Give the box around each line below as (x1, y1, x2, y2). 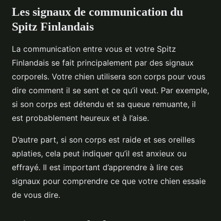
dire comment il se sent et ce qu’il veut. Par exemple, (12, 85, 209, 96)
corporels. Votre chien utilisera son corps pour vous (12, 72, 205, 82)
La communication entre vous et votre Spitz (12, 44, 176, 54)
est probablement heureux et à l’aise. (12, 113, 149, 123)
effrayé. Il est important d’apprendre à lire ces (12, 162, 183, 173)
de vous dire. (12, 190, 60, 200)
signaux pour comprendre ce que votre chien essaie (12, 176, 206, 186)
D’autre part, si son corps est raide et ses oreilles (12, 135, 195, 145)
